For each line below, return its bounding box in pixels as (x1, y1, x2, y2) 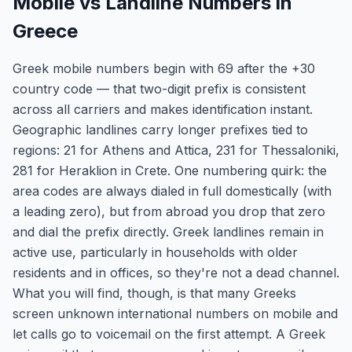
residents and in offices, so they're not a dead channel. (13, 265, 339, 280)
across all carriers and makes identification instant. (13, 101, 313, 117)
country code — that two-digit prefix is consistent (13, 81, 306, 97)
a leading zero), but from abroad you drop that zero (13, 203, 325, 219)
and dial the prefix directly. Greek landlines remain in (13, 224, 324, 240)
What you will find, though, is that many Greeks (13, 285, 296, 301)
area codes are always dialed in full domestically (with (13, 183, 332, 199)
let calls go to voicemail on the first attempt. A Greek (13, 326, 325, 342)
